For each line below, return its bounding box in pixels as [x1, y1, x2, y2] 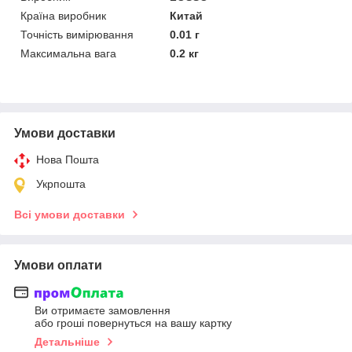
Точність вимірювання [20, 27, 134, 41]
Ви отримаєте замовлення [35, 304, 170, 317]
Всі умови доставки [14, 207, 125, 221]
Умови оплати [14, 258, 102, 272]
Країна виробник [20, 9, 106, 22]
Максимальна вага [20, 46, 116, 60]
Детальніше [35, 335, 100, 349]
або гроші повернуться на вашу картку [35, 317, 232, 330]
